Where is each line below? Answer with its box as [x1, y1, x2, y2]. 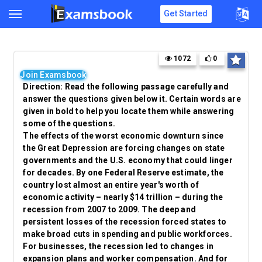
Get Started [164, 9, 208, 18]
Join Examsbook [20, 70, 87, 80]
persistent [23, 217, 64, 226]
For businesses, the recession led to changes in [23, 242, 214, 251]
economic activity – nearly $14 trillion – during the [23, 192, 223, 202]
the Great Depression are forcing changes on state [23, 143, 225, 153]
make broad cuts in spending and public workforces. [23, 229, 232, 239]
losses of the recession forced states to [64, 217, 227, 226]
